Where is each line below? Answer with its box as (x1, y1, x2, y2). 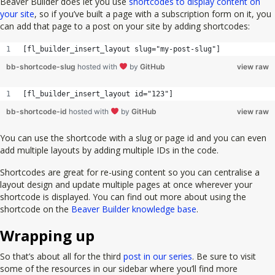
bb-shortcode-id (6, 106, 69, 116)
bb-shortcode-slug (6, 61, 77, 71)
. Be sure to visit (192, 250, 256, 262)
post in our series (123, 250, 192, 262)
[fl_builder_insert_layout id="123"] (23, 89, 173, 98)
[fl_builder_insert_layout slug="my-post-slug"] (23, 44, 220, 53)
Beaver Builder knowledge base (69, 203, 196, 215)
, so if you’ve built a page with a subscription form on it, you (34, 7, 271, 20)
